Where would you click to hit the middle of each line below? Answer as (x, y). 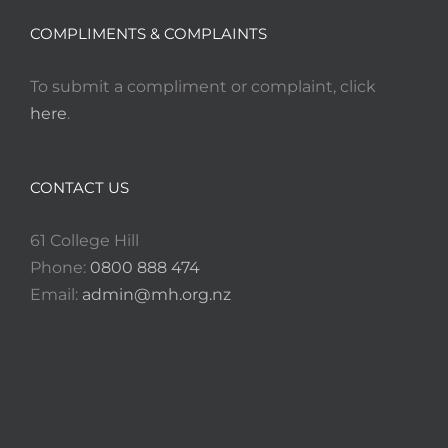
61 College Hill (84, 241)
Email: (56, 295)
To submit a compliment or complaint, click (203, 87)
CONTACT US (79, 188)
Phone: (60, 268)
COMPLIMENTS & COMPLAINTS (148, 34)
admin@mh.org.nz (156, 295)
